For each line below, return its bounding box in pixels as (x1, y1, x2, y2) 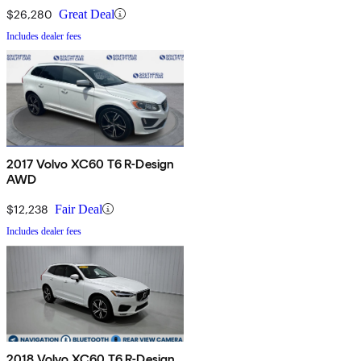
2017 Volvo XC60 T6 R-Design (6, 156, 175, 172)
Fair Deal (55, 201, 102, 216)
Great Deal (59, 6, 114, 21)
